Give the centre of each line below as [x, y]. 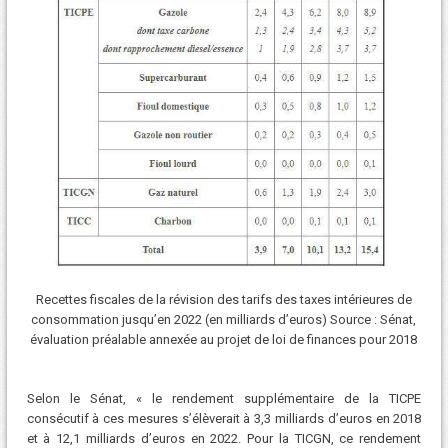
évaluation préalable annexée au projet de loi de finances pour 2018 [224, 339]
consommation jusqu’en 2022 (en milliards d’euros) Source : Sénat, [224, 319]
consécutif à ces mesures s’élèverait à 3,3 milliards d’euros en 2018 [224, 419]
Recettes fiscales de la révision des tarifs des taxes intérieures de [223, 299]
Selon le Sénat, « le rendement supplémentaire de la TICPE [224, 399]
